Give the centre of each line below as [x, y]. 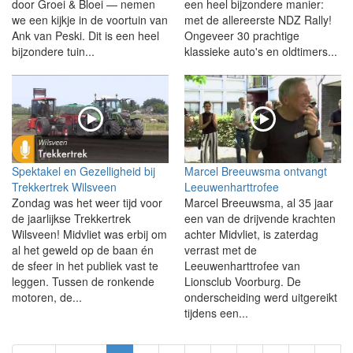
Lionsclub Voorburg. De [243, 281]
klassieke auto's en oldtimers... [261, 51]
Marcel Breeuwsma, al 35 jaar [259, 202]
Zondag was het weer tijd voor [87, 202]
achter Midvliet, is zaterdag [251, 234]
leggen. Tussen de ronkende [83, 281]
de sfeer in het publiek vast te [85, 265]
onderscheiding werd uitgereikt [261, 297]
